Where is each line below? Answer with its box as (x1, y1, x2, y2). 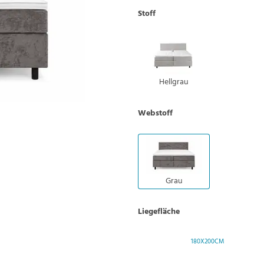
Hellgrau (159, 74, 189, 87)
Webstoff (138, 105, 173, 118)
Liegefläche (138, 204, 180, 217)
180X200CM (191, 236, 224, 246)
